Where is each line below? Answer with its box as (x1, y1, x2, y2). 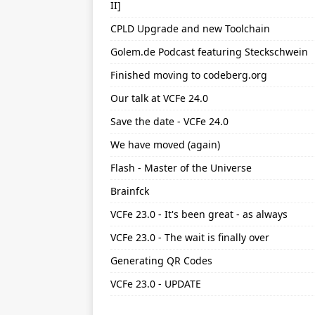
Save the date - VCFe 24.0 (110, 115, 229, 128)
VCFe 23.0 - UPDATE (110, 277, 201, 290)
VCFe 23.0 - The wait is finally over (110, 231, 269, 244)
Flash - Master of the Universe (110, 161, 252, 174)
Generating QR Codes (110, 254, 212, 267)
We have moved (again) (110, 138, 220, 151)
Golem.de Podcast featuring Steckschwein (110, 45, 308, 58)
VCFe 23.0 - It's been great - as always (110, 207, 288, 221)
